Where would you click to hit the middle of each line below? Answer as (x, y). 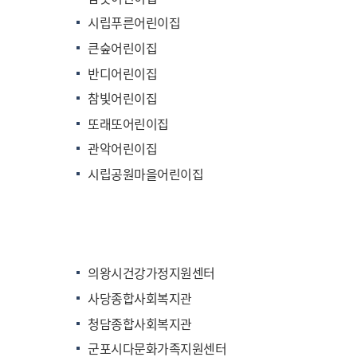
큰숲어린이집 (123, 48)
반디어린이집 (123, 73)
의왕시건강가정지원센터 (151, 273)
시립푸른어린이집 (134, 23)
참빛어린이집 (123, 98)
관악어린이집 (123, 149)
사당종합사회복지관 (140, 298)
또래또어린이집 (128, 123)
